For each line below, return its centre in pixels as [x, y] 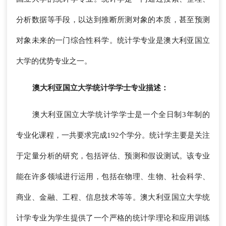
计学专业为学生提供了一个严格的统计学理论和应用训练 [113, 218]
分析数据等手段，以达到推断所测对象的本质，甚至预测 [113, 20]
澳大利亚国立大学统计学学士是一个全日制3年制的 [121, 115]
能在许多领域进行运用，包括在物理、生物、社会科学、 [113, 177]
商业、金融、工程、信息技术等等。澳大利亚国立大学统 [113, 197]
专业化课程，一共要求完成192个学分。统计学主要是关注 [113, 135]
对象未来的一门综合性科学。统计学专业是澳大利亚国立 [113, 41]
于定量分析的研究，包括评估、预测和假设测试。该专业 [113, 156]
